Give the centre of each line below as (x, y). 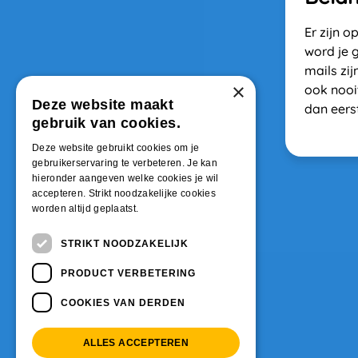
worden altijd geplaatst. (86, 209)
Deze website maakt (103, 105)
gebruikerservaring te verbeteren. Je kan (125, 163)
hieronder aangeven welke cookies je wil (125, 178)
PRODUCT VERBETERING (128, 273)
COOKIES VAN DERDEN (123, 302)
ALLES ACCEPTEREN (136, 343)
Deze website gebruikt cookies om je (116, 148)
